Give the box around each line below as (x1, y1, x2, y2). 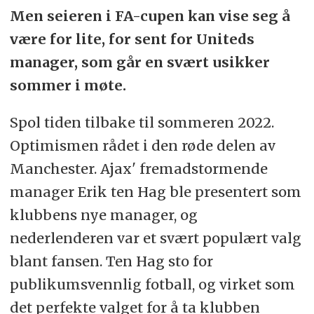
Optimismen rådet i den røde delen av (9, 136, 275, 154)
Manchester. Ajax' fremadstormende (9, 159, 268, 177)
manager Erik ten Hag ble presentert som (9, 182, 301, 200)
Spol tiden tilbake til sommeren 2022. (9, 113, 274, 131)
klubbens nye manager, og (9, 205, 198, 224)
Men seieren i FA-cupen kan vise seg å (9, 7, 290, 25)
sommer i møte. (9, 76, 126, 95)
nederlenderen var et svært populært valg (9, 228, 301, 247)
